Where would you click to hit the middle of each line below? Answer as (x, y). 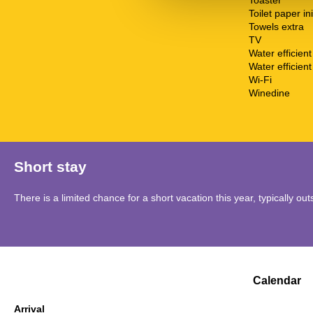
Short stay (50, 167)
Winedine (269, 93)
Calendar (277, 280)
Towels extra (276, 27)
